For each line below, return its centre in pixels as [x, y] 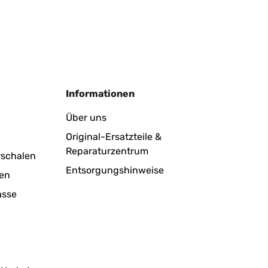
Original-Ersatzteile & [114, 137]
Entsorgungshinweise [115, 170]
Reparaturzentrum [107, 151]
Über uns [86, 118]
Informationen [100, 94]
